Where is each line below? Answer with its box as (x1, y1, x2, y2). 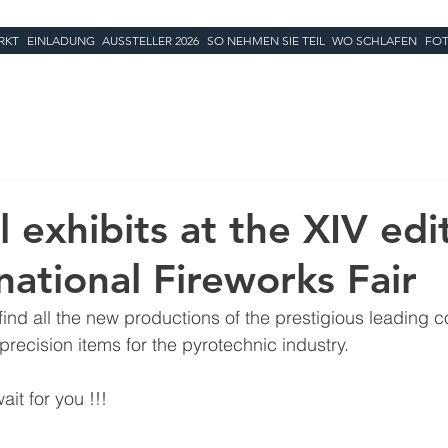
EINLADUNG (26, 33, 95, 48)
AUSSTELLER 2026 (102, 33, 200, 48)
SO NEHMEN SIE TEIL (206, 33, 325, 48)
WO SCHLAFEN (332, 33, 418, 48)
